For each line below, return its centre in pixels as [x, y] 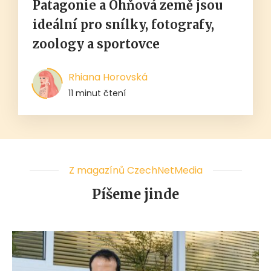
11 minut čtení [97, 93]
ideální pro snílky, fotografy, [123, 25]
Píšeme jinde [135, 194]
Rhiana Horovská [108, 77]
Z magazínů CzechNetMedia [135, 171]
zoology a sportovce [96, 44]
